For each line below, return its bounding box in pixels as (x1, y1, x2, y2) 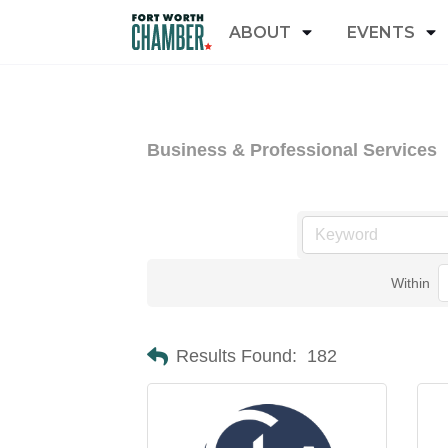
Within (391, 275, 431, 291)
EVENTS (347, 22, 415, 42)
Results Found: (176, 346, 297, 366)
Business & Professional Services (147, 140, 437, 160)
